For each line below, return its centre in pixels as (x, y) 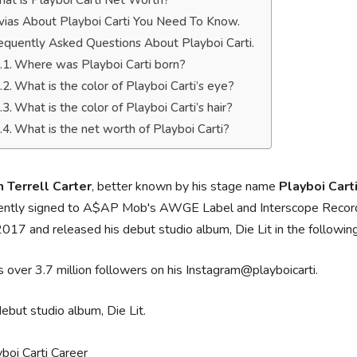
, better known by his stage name (186, 186)
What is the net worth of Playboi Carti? (122, 129)
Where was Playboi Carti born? (100, 65)
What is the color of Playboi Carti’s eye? (125, 86)
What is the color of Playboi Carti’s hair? (124, 108)
